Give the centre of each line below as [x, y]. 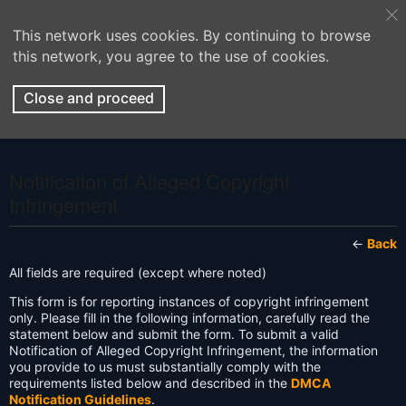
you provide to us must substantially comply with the [165, 367]
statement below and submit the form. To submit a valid [174, 334]
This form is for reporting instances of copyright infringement [189, 301]
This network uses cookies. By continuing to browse [192, 35]
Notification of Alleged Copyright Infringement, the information [193, 350]
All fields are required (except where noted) [138, 272]
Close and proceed [89, 98]
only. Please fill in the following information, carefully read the [189, 318]
